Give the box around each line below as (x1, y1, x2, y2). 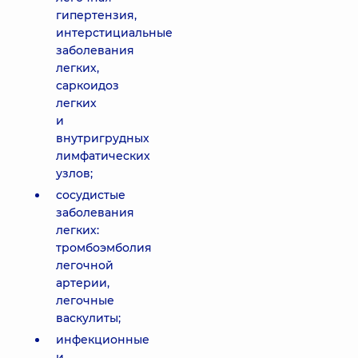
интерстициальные (56, 26, 173, 40)
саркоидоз (56, 78, 119, 93)
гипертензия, (56, 8, 137, 22)
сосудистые (56, 188, 125, 202)
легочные (56, 293, 114, 308)
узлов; (56, 166, 93, 181)
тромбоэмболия (56, 241, 152, 255)
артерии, (56, 276, 109, 290)
